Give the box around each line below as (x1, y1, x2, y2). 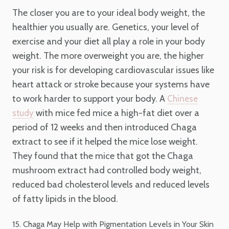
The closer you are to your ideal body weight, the (12, 7, 205, 18)
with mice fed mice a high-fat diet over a (34, 107, 199, 119)
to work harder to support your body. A (12, 93, 167, 104)
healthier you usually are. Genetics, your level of (12, 21, 199, 33)
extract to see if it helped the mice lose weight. (12, 135, 198, 147)
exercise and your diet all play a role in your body (12, 35, 205, 47)
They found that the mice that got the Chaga (12, 150, 193, 162)
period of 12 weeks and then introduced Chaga (12, 121, 197, 133)
